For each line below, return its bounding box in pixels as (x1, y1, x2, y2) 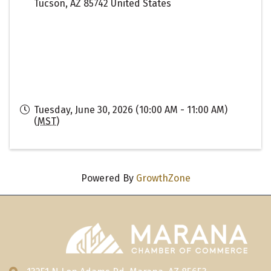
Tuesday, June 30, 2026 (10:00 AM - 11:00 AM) (34, 103, 227, 116)
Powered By (80, 172, 136, 184)
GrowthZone (135, 172, 191, 184)
